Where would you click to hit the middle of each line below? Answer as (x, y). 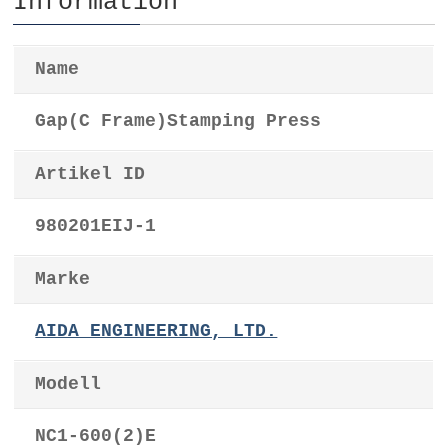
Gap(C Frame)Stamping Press (178, 122)
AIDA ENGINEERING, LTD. (156, 332)
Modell (68, 385)
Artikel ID (90, 175)
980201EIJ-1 (96, 227)
